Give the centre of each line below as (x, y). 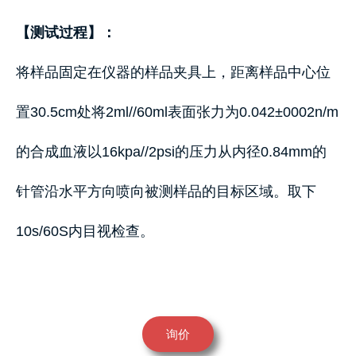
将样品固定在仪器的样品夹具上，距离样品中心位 (173, 72)
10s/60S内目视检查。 (85, 231)
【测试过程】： (66, 33)
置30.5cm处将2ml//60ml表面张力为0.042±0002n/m (177, 112)
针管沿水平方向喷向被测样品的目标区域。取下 (166, 192)
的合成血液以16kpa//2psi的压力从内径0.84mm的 (171, 152)
